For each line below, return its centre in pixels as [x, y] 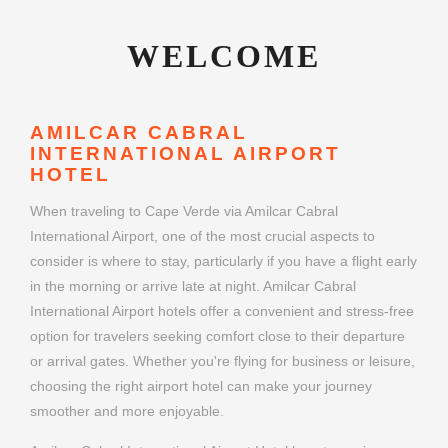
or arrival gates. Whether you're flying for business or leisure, [222, 361]
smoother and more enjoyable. [127, 411]
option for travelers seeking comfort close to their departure [217, 336]
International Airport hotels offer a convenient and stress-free [222, 311]
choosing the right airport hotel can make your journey [201, 386]
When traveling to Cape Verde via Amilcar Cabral [184, 211]
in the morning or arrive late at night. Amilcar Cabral [193, 286]
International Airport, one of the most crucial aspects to [202, 236]
